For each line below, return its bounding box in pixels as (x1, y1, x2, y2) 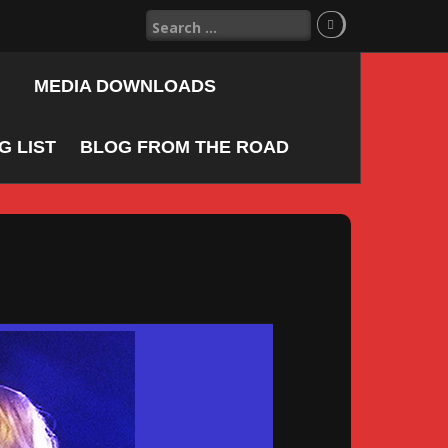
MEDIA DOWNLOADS (34, 75, 216, 96)
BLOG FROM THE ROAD (80, 136, 289, 157)
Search (144, 9, 194, 28)
